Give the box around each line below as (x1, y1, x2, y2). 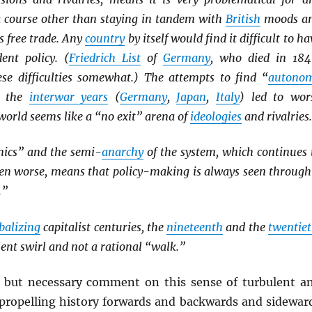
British (225, 11, 260, 26)
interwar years (29, 89, 109, 104)
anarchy (102, 145, 144, 159)
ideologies (189, 109, 242, 123)
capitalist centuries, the (40, 219, 167, 234)
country (85, 31, 125, 45)
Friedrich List (69, 50, 141, 65)
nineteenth (166, 219, 224, 234)
